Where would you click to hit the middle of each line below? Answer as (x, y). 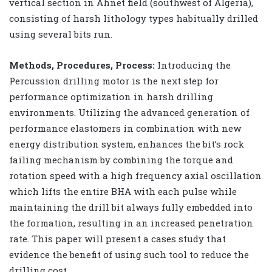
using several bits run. (61, 34)
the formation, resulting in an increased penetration (131, 223)
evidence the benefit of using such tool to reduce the (129, 254)
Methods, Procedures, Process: (82, 65)
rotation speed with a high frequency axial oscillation (135, 175)
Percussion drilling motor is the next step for (114, 80)
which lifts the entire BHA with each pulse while (123, 191)
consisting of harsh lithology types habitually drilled (134, 18)
